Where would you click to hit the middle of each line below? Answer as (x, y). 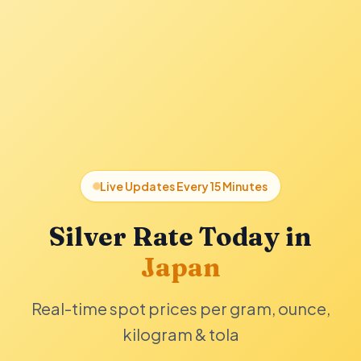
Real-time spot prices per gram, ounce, (180, 308)
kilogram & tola (180, 334)
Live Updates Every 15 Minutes (184, 186)
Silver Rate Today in (180, 237)
